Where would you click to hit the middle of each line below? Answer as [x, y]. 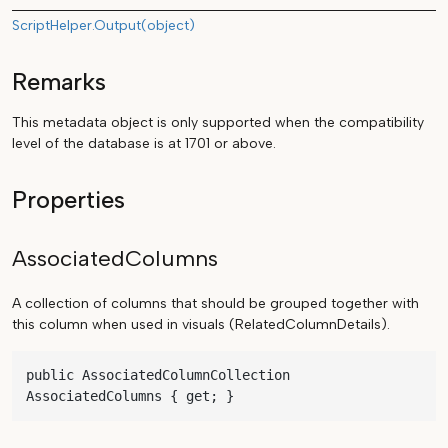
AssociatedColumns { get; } [130, 396]
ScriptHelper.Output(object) [103, 26]
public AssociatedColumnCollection [158, 375]
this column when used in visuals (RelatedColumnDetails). [201, 325]
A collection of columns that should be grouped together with [215, 304]
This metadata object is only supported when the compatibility [218, 123]
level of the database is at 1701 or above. [144, 144]
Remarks [59, 82]
